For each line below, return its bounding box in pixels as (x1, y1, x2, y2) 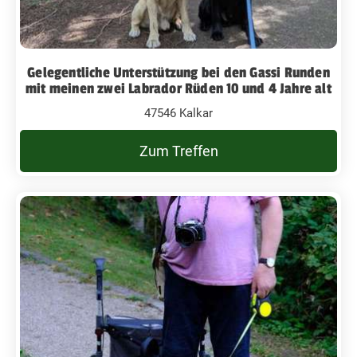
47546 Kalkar (144, 105, 213, 120)
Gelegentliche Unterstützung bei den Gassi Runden (27, 63, 330, 81)
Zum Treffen (139, 142, 218, 159)
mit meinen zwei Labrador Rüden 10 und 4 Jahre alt (25, 79, 331, 97)
